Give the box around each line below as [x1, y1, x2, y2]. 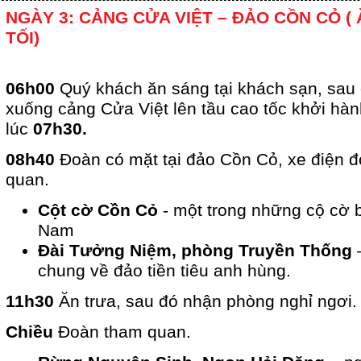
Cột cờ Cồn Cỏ [38, 201, 158, 221]
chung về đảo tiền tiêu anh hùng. [38, 261, 291, 281]
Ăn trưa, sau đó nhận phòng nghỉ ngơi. [59, 292, 357, 312]
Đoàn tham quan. [58, 322, 191, 342]
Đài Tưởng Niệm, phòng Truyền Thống [38, 241, 352, 261]
